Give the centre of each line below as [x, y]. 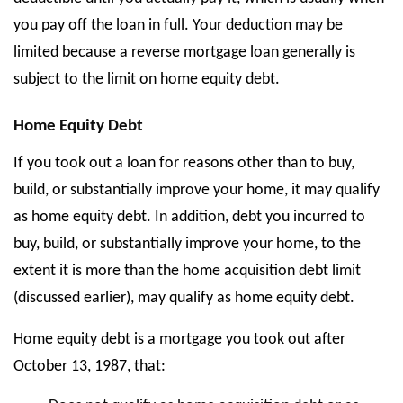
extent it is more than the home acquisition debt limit [187, 271]
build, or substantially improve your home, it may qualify [197, 190]
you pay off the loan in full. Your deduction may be [178, 26]
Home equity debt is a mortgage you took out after [179, 340]
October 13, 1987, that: [90, 367]
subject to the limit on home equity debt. [147, 80]
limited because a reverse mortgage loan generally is [184, 53]
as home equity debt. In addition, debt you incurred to [189, 217]
